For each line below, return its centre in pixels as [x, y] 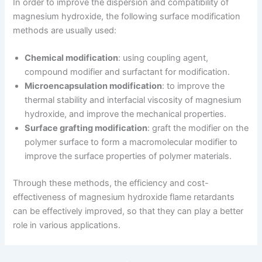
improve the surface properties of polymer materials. [128, 156]
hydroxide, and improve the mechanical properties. [126, 114]
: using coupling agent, [163, 58]
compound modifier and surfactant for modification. [127, 72]
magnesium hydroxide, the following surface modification [127, 17]
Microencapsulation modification [94, 86]
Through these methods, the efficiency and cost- [111, 183]
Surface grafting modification [86, 128]
